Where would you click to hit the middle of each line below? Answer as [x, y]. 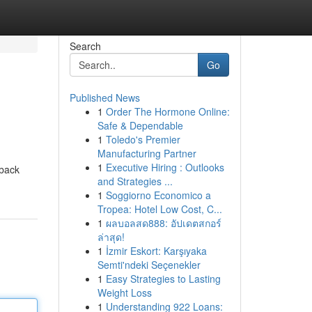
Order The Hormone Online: [167, 111]
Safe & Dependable [140, 125]
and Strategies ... [135, 181]
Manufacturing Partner [147, 153]
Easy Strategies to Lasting [163, 279]
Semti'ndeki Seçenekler [149, 265]
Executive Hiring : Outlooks [165, 167]
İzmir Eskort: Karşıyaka [156, 251]
